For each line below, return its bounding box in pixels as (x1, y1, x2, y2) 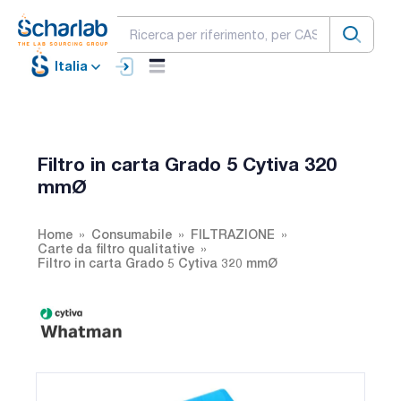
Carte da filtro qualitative (38, 240, 194, 256)
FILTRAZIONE (191, 226, 275, 242)
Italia (55, 58, 88, 74)
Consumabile (91, 226, 172, 242)
